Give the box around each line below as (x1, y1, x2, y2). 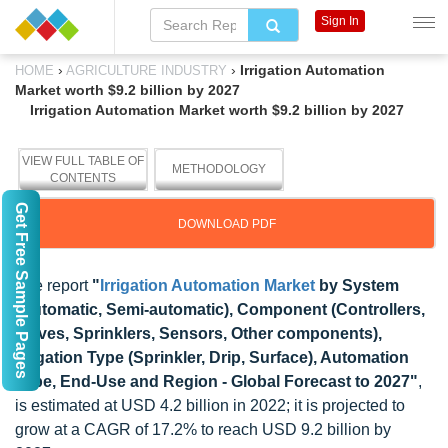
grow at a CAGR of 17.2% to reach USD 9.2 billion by (15, 421, 391, 438)
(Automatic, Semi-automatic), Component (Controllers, (15, 301, 425, 318)
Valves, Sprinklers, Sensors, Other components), (15, 325, 382, 342)
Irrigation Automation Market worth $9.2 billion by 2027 (30, 102, 404, 118)
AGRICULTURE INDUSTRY (63, 63, 231, 78)
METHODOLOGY (172, 162, 266, 176)
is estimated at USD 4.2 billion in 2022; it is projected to (15, 397, 405, 414)
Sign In (320, 14, 359, 28)
